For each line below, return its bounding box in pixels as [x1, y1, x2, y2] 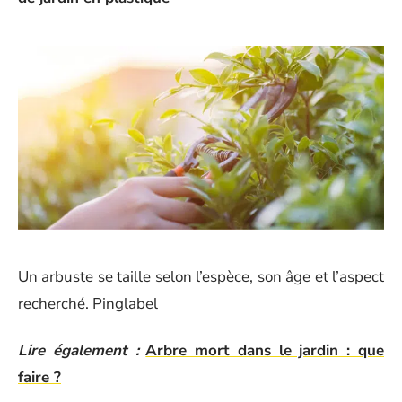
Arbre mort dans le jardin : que [145, 340, 385, 362]
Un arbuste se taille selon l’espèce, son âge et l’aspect [18, 266, 384, 287]
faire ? [18, 367, 61, 389]
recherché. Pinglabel [18, 293, 158, 314]
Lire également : [18, 340, 139, 362]
